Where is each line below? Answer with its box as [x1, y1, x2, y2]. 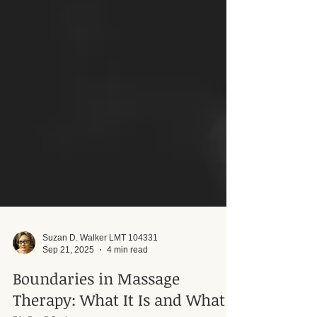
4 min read [107, 289, 148, 300]
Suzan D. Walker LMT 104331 [42, 278, 158, 288]
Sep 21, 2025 [42, 289, 94, 300]
